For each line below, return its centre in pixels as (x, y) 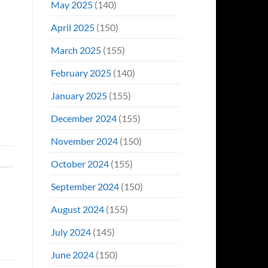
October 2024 (80, 163)
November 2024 (84, 141)
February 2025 (81, 72)
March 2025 (76, 50)
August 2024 (77, 209)
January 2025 (79, 95)
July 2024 (71, 232)
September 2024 (85, 186)
